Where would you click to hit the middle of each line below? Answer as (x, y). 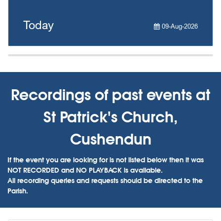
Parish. (18, 190)
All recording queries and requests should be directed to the (105, 180)
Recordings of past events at (110, 94)
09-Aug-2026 (179, 26)
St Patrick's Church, (110, 117)
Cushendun (110, 139)
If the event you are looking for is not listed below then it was (106, 159)
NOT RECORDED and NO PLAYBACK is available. (85, 170)
